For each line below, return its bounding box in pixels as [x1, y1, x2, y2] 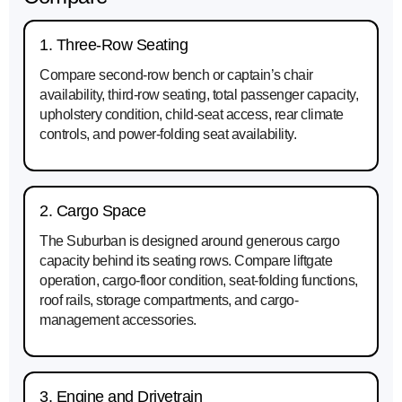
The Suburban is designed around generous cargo [39, 233, 339, 249]
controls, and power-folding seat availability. [39, 127, 296, 143]
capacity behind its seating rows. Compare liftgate [39, 253, 332, 269]
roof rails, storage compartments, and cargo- [39, 293, 298, 309]
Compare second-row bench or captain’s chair [39, 67, 313, 83]
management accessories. [39, 312, 197, 328]
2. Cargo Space [39, 202, 145, 221]
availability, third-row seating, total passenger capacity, [39, 87, 358, 103]
